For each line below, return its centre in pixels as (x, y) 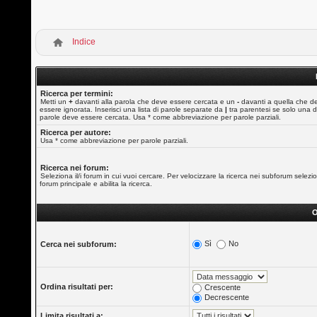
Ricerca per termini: (77, 93)
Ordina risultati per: (77, 287)
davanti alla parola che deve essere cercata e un (155, 102)
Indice (84, 42)
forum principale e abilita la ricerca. (96, 184)
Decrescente (227, 297)
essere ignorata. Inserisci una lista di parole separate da (133, 109)
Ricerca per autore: (76, 132)
